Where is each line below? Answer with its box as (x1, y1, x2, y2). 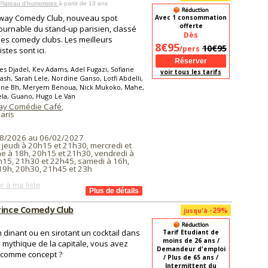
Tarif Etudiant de (163, 228, 219, 236)
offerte (179, 22, 203, 30)
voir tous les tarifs (160, 68, 221, 76)
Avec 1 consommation (155, 13, 227, 22)
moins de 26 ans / (162, 236, 220, 245)
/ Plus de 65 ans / (163, 253, 218, 261)
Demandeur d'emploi (156, 245, 226, 253)
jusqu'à (184, 206, 208, 215)
